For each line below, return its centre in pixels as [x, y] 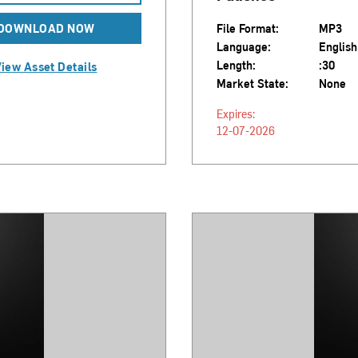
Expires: [236, 114]
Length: [236, 65]
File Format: [248, 28]
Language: [244, 47]
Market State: [253, 84]
